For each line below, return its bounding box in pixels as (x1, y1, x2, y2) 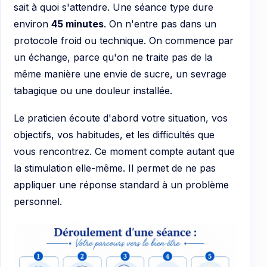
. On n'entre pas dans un (104, 18, 216, 30)
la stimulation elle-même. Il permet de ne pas (14, 162, 216, 174)
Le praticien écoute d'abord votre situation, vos (14, 111, 228, 124)
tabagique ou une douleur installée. (14, 85, 172, 97)
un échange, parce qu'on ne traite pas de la (14, 51, 212, 64)
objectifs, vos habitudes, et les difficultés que (14, 128, 215, 141)
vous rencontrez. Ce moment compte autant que (14, 145, 235, 157)
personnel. (14, 195, 62, 207)
